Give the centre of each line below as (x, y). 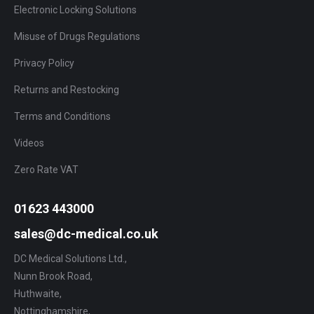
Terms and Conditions (62, 117)
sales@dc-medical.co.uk (86, 234)
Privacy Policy (44, 63)
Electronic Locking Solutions (75, 10)
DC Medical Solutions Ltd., (70, 259)
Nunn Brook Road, (53, 277)
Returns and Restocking (67, 90)
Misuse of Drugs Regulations (77, 37)
